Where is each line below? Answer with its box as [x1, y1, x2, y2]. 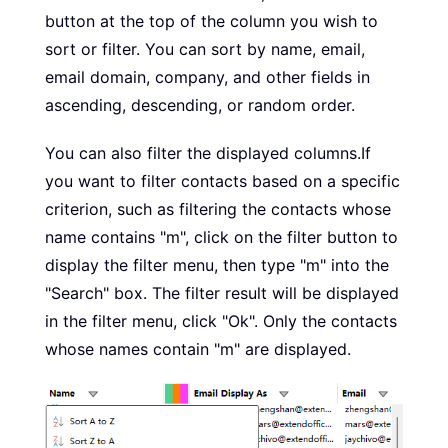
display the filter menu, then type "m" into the [45, 255, 389, 276]
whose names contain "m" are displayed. [45, 339, 351, 360]
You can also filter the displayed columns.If [45, 143, 371, 164]
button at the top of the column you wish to [45, 11, 378, 32]
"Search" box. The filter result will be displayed [45, 283, 399, 304]
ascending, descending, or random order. [45, 95, 355, 116]
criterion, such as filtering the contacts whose [45, 199, 391, 220]
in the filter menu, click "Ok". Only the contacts [45, 311, 397, 332]
